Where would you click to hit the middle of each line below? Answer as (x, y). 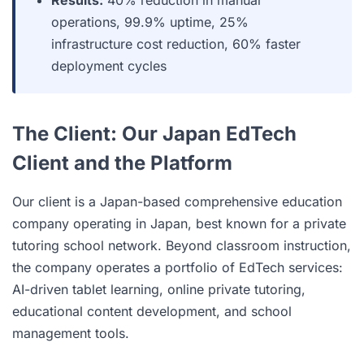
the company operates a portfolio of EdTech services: (178, 267)
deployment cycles (109, 66)
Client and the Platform (122, 163)
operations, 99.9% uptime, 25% (150, 22)
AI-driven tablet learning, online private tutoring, (159, 289)
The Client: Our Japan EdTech (154, 134)
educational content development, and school (152, 311)
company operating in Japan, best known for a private (179, 223)
